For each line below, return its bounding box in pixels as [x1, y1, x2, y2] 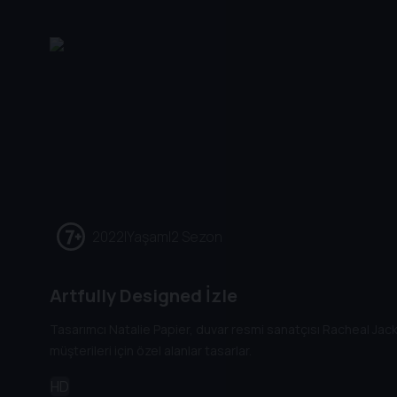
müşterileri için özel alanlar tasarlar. [50, 342, 252, 360]
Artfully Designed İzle [50, 284, 237, 307]
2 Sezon [171, 226, 222, 246]
